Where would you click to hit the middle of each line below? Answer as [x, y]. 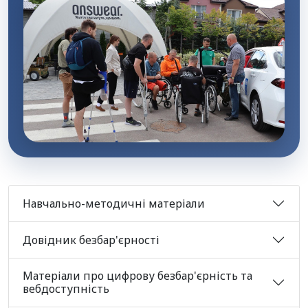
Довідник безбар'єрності [91, 240]
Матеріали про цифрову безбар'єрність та [137, 276]
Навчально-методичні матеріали [114, 203]
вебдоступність [66, 289]
